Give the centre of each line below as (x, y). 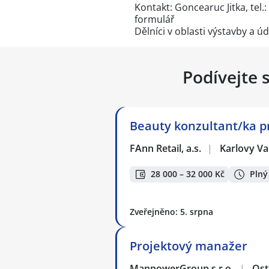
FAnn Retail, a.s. (166, 148)
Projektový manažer (189, 246)
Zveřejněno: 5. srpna (171, 211)
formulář (155, 19)
